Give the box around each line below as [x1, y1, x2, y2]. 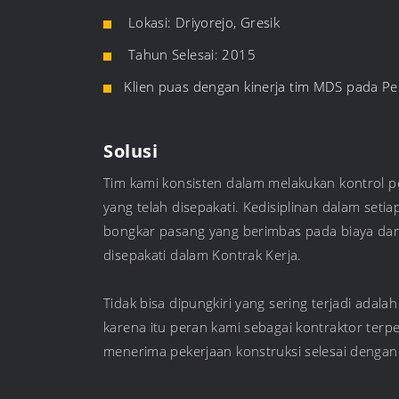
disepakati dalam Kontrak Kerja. [103, 245, 302, 264]
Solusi [103, 138, 158, 163]
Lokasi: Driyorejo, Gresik [124, 12, 281, 31]
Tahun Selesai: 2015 [124, 45, 256, 63]
